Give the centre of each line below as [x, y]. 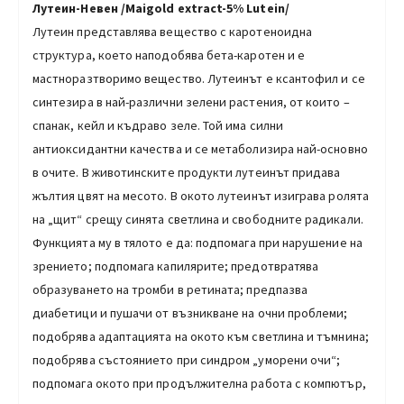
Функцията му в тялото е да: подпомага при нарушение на [197, 242]
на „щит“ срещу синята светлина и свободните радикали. [198, 219]
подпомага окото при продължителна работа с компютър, [199, 383]
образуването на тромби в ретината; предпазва [170, 289]
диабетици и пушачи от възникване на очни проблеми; [190, 312]
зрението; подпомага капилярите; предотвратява [176, 266]
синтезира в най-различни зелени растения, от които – [191, 101]
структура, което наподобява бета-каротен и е [169, 55]
